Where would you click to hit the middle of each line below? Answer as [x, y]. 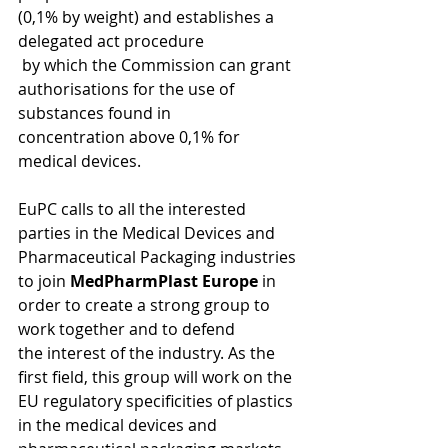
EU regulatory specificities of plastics [157, 401]
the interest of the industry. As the [148, 353]
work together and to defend [128, 329]
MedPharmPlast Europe [164, 281]
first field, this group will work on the [157, 377]
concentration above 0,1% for [131, 137]
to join [44, 281]
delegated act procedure [113, 41]
